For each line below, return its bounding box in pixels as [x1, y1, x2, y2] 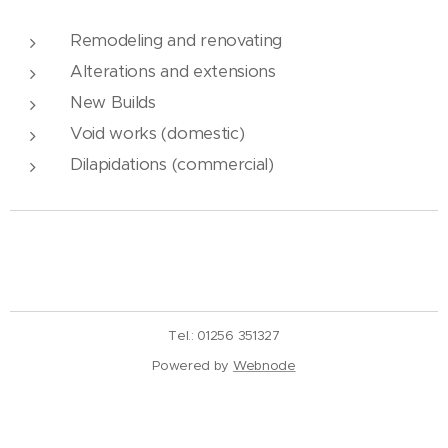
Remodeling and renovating [70, 30, 282, 51]
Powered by [152, 357, 233, 374]
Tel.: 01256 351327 [168, 327, 280, 344]
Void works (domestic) [70, 123, 245, 144]
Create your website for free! [12, 412, 197, 430]
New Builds [70, 92, 156, 113]
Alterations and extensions [70, 61, 276, 82]
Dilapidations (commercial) [70, 154, 274, 175]
